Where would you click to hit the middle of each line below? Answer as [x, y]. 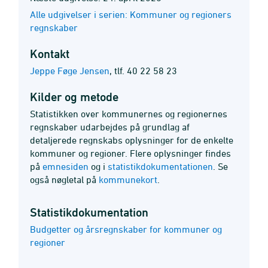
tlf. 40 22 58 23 [146, 71]
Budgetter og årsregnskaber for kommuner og [126, 229]
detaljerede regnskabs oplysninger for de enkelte [132, 140]
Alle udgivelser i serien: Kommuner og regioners [131, 14]
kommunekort [128, 179]
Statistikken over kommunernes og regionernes [129, 114]
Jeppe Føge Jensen [70, 71]
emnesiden [66, 166]
